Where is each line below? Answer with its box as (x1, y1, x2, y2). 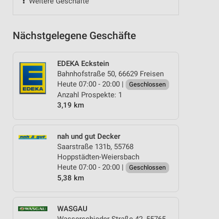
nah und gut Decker (57, 131, 120, 141)
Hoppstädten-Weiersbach (57, 152, 139, 161)
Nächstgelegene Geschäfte (13, 30, 136, 42)
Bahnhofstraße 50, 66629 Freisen (57, 69, 164, 78)
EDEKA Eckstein (57, 59, 109, 68)
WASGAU (57, 204, 88, 213)
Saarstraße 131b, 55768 (57, 142, 133, 151)
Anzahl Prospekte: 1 (57, 90, 122, 99)
